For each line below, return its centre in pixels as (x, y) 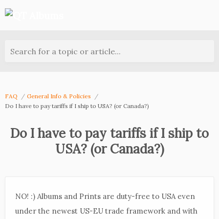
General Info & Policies (60, 96)
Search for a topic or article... (66, 51)
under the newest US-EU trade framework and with (106, 211)
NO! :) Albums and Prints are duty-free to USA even (105, 196)
